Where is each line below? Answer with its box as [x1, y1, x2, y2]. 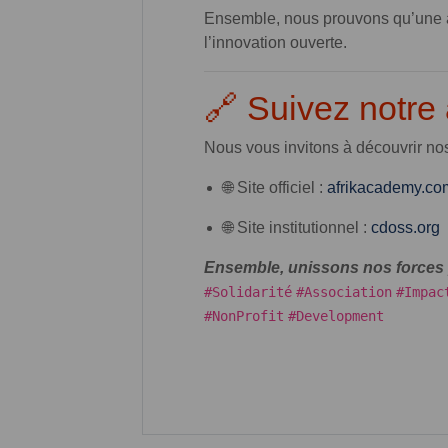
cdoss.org [371, 218, 441, 236]
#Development [288, 307, 384, 324]
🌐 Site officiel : [223, 178, 328, 196]
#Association [296, 283, 392, 300]
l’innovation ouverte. [204, 33, 347, 51]
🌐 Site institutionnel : [223, 218, 372, 236]
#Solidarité [204, 283, 292, 300]
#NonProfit [204, 307, 284, 324]
